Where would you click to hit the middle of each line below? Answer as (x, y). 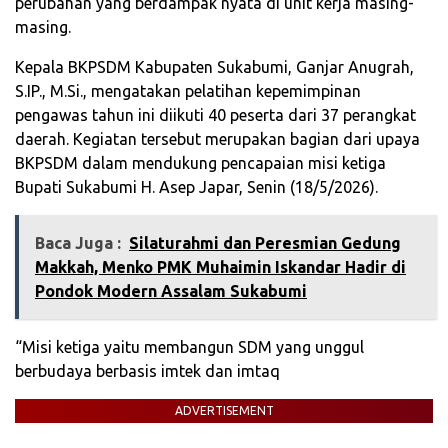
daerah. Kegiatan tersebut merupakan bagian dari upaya (217, 138)
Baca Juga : (78, 242)
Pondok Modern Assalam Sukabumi (171, 290)
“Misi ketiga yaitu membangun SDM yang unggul (189, 346)
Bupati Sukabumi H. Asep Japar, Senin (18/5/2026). (196, 186)
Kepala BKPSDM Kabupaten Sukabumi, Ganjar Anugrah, (214, 66)
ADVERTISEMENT (224, 410)
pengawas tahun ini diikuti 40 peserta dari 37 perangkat (215, 114)
